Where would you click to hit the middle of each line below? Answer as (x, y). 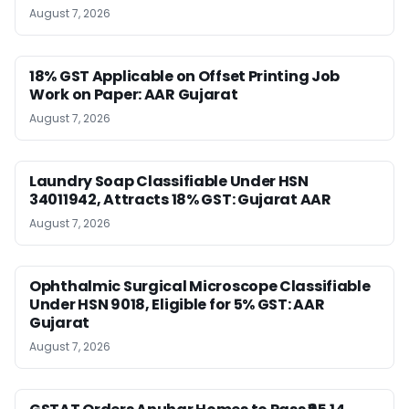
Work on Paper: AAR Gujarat (134, 94)
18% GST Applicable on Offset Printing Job (185, 76)
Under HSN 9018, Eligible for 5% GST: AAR (177, 304)
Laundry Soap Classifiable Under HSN (169, 181)
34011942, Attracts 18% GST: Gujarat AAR (180, 199)
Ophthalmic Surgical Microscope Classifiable (200, 286)
